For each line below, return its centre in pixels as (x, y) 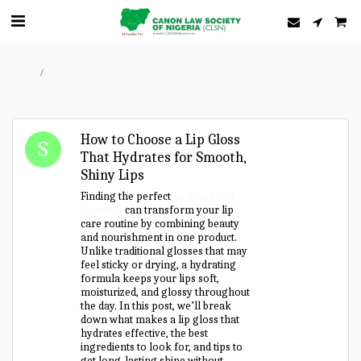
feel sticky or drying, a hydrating (159, 265)
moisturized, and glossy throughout (166, 292)
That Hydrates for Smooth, (164, 158)
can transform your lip (178, 210)
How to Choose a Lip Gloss (161, 140)
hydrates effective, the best (145, 333)
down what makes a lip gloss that (160, 320)
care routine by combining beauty (160, 224)
